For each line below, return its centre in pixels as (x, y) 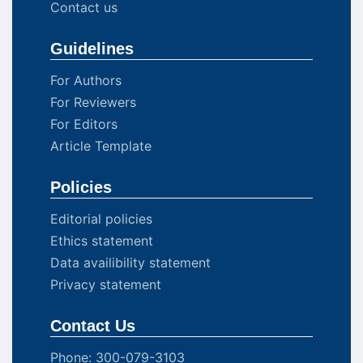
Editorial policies (101, 219)
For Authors (86, 81)
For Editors (84, 124)
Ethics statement (102, 241)
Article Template (101, 146)
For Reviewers (93, 102)
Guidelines (92, 49)
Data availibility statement (130, 263)
